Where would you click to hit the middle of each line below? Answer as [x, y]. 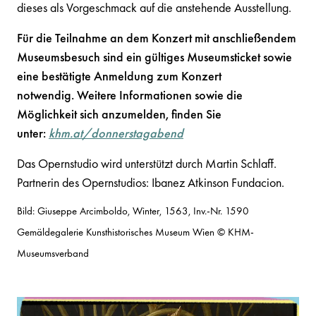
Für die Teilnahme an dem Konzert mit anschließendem [157, 38]
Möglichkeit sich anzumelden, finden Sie [119, 114]
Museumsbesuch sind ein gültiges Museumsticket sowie [154, 57]
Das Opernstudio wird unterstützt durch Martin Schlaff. [147, 163]
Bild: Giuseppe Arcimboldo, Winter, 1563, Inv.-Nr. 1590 [133, 211]
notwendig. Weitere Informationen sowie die [130, 95]
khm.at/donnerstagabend [116, 133]
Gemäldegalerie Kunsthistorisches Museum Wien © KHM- [135, 232]
